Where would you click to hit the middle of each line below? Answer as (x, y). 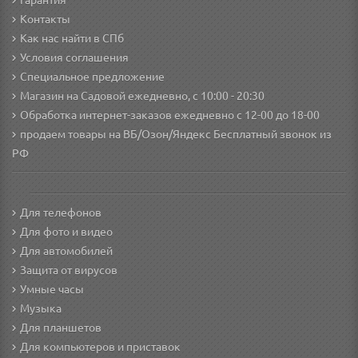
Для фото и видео (66, 232)
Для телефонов (61, 213)
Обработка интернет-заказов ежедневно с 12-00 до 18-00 (170, 115)
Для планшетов (61, 328)
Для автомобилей (66, 251)
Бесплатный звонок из (271, 135)
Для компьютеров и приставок (100, 347)
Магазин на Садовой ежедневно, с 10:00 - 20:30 (142, 96)
